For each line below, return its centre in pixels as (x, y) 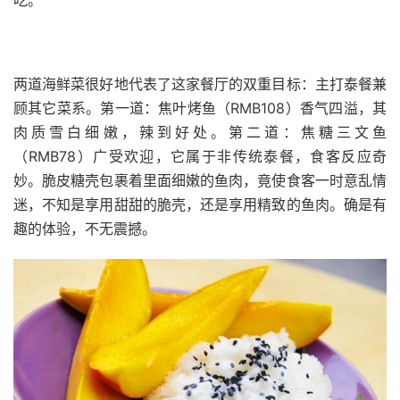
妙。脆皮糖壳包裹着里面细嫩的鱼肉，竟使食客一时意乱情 (200, 181)
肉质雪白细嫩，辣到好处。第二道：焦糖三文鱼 (200, 133)
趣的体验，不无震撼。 (85, 229)
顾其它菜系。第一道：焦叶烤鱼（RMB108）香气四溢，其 (200, 108)
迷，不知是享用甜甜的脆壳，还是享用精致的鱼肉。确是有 (200, 205)
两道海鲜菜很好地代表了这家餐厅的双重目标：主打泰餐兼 (200, 84)
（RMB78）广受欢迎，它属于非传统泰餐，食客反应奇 (200, 157)
